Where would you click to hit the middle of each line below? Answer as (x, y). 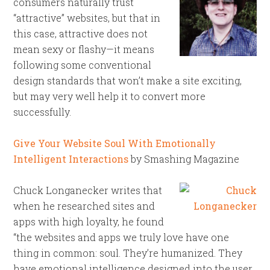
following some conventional (83, 65)
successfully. (42, 112)
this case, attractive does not (81, 33)
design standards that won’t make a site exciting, (128, 80)
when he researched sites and (84, 206)
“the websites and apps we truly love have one (121, 237)
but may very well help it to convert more (110, 96)
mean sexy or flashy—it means (84, 49)
